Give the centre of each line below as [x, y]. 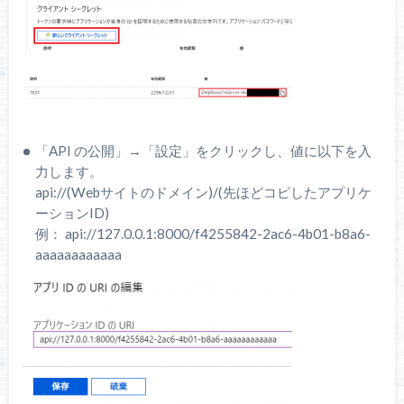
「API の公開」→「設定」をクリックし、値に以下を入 [204, 151]
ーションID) [73, 213]
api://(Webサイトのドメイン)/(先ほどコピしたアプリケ [204, 193]
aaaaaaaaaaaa [79, 255]
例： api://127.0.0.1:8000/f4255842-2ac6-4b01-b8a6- [203, 234]
